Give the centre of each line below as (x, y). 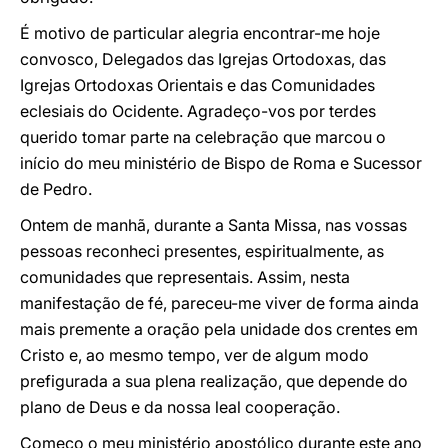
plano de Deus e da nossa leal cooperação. (180, 407)
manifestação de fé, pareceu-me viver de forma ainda (219, 303)
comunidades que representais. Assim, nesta (185, 277)
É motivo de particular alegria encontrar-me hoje (200, 33)
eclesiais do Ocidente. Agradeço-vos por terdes (198, 111)
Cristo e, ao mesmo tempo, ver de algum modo (194, 355)
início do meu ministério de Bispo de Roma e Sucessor (221, 163)
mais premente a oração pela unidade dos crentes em (219, 329)
